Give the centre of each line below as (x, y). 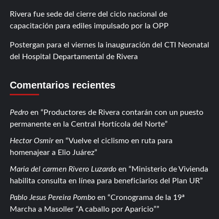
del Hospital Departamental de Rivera (74, 56)
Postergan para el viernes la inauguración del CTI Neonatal (109, 45)
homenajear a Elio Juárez (52, 152)
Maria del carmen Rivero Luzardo (63, 169)
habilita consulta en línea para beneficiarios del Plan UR (105, 181)
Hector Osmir (32, 141)
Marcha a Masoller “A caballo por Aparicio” (83, 209)
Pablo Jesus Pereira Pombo (53, 197)
